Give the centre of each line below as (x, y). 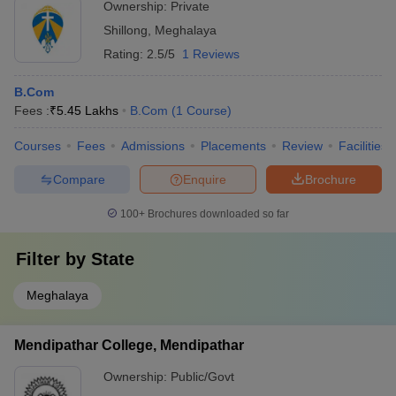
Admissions (153, 146)
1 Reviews (211, 54)
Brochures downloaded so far (217, 214)
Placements (233, 146)
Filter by (53, 259)
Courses (38, 146)
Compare (79, 179)
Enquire (205, 179)
